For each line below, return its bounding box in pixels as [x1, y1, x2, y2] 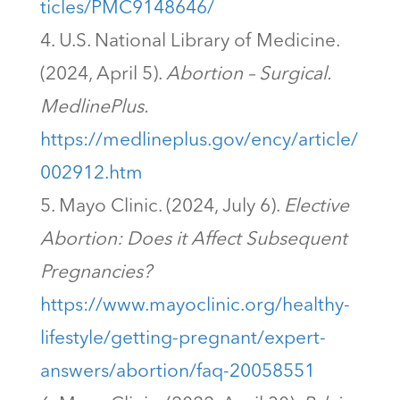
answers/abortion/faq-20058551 [39, 362, 315, 382]
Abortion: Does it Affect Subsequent [39, 230, 347, 250]
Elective [283, 197, 349, 217]
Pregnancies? [39, 263, 152, 283]
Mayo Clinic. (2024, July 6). [58, 197, 284, 217]
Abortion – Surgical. [165, 65, 330, 85]
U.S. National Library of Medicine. [58, 32, 339, 52]
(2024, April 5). [39, 65, 166, 85]
